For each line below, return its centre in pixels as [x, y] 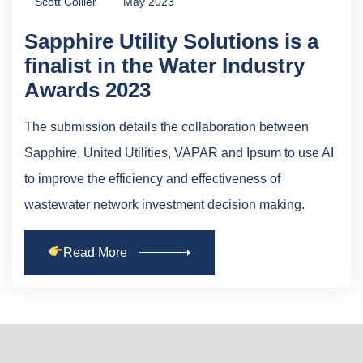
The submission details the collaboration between [167, 126]
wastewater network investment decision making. [164, 204]
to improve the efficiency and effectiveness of [152, 178]
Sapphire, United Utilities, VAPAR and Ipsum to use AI [179, 152]
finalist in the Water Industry [164, 65]
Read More [96, 252]
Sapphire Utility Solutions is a [171, 41]
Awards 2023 [88, 90]
